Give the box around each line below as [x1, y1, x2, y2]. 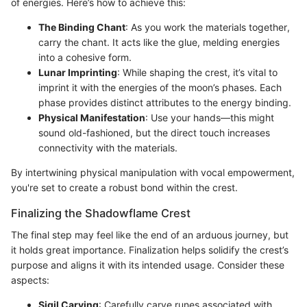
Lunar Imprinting [38, 66, 117, 79]
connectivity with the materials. [38, 142, 177, 154]
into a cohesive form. [38, 51, 132, 64]
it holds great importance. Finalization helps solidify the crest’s [11, 244, 288, 256]
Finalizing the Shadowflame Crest [11, 206, 191, 221]
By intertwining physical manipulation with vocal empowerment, [11, 167, 295, 179]
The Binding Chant [38, 21, 125, 34]
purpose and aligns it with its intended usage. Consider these [11, 259, 284, 271]
